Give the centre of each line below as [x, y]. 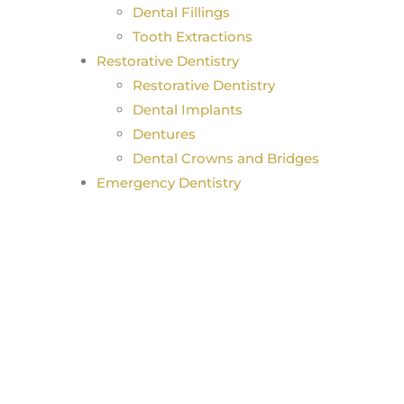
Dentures [164, 134]
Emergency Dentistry [169, 183]
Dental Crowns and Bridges [226, 158]
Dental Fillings [181, 12]
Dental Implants [188, 110]
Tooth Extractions [193, 37]
